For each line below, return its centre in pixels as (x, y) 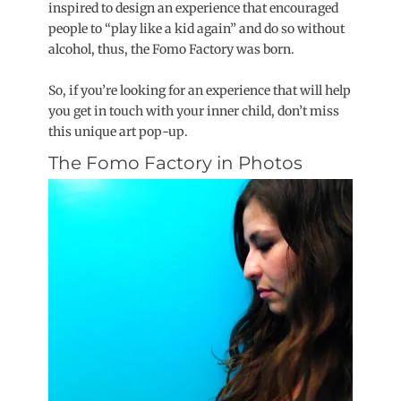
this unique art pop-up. (118, 132)
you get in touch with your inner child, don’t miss (194, 111)
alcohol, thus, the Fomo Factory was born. (173, 49)
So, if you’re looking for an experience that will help (200, 90)
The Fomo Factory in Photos (175, 163)
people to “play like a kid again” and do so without (196, 29)
